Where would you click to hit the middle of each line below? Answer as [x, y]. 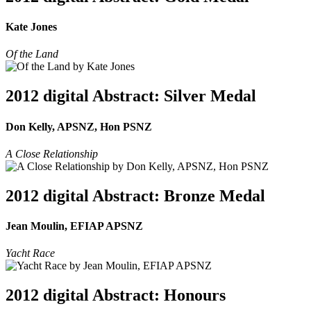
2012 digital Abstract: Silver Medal [131, 96]
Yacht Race [30, 253]
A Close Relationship [52, 153]
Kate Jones [31, 27]
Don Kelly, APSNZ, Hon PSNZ [79, 126]
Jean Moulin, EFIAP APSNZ [74, 226]
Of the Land [32, 54]
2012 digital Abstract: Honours [116, 295]
